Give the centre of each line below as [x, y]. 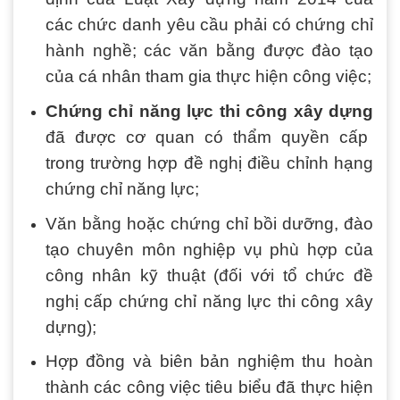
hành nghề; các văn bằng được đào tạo [209, 51]
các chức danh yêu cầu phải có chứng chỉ [209, 25]
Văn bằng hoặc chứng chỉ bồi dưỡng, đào [209, 223]
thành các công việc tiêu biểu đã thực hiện [209, 387]
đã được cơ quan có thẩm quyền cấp [206, 137]
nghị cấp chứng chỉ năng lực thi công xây [209, 301]
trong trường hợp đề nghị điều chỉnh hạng [209, 163]
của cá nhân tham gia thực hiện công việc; [208, 77]
